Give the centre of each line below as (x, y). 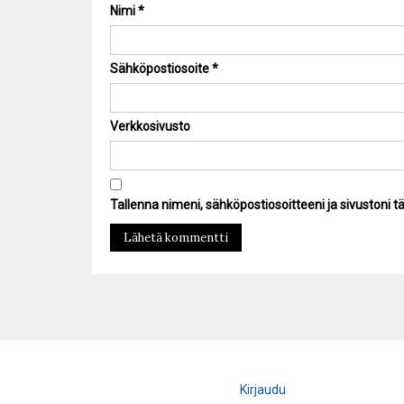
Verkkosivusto (150, 127)
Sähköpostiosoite (161, 69)
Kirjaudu (263, 390)
